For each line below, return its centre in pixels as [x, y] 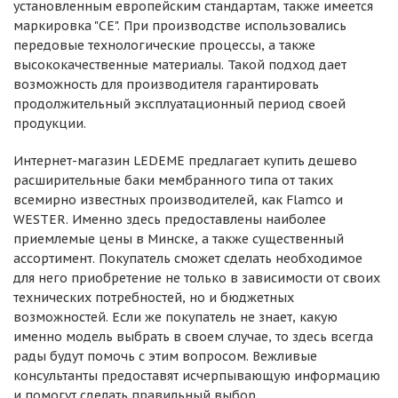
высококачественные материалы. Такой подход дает [180, 65]
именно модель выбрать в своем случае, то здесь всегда [193, 337]
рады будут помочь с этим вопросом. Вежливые [165, 356]
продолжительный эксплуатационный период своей [179, 104]
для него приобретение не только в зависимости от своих [197, 278]
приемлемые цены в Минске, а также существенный [179, 239]
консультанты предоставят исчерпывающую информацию [197, 376]
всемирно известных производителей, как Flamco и [178, 200]
